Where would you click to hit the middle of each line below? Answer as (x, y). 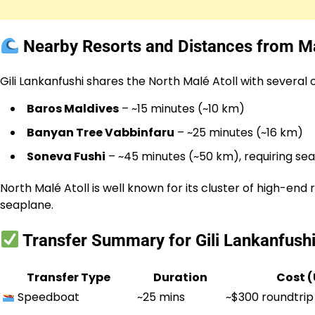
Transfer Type (68, 277)
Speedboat (47, 297)
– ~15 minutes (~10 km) (182, 108)
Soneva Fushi (66, 156)
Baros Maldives (73, 108)
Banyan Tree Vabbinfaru (101, 132)
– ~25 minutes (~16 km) (239, 132)
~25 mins (161, 297)
